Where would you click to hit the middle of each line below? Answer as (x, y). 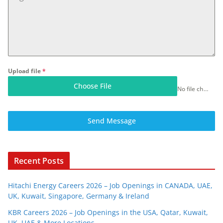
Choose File (93, 86)
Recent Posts (39, 161)
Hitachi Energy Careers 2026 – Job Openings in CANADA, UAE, (110, 186)
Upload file (25, 71)
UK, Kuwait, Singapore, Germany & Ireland (79, 196)
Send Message (111, 121)
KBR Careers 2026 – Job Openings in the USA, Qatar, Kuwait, (108, 213)
